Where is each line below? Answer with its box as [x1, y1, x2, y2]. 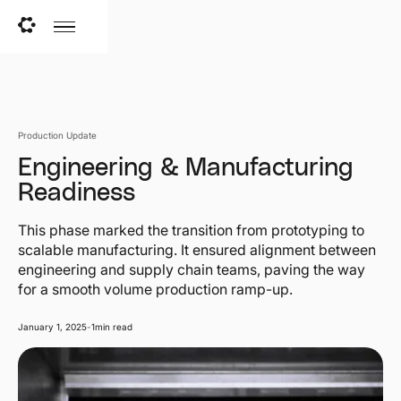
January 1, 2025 [18, 321, 87, 332]
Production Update [18, 130, 97, 141]
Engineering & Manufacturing [18, 156, 354, 181]
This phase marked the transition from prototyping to [18, 221, 364, 239]
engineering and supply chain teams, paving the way [18, 260, 365, 278]
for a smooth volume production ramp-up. [18, 280, 293, 298]
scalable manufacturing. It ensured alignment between [18, 241, 376, 259]
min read [95, 321, 132, 332]
